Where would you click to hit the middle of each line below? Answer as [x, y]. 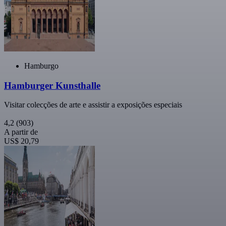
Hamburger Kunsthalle [52, 85]
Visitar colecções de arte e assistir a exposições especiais [93, 105]
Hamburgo [41, 66]
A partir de [21, 132]
